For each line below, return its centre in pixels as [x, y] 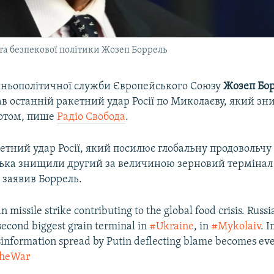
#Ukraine [172, 226]
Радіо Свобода [91, 117]
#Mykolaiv [236, 226]
